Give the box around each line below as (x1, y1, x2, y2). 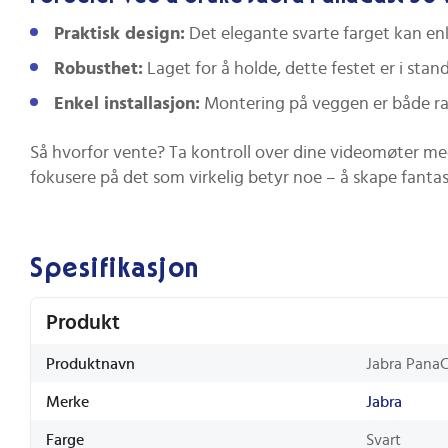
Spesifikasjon (30, 254, 200, 283)
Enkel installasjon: (54, 95, 200, 114)
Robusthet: (54, 60, 143, 79)
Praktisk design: (54, 25, 185, 44)
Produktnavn (46, 355, 135, 372)
